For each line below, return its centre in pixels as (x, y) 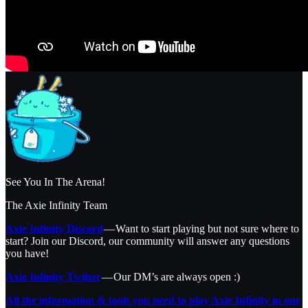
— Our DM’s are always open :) (170, 276)
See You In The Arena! (55, 181)
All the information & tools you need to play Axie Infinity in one (153, 300)
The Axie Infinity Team (56, 205)
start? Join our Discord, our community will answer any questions (147, 241)
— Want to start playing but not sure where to (201, 228)
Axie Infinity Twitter (53, 276)
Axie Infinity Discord (54, 228)
